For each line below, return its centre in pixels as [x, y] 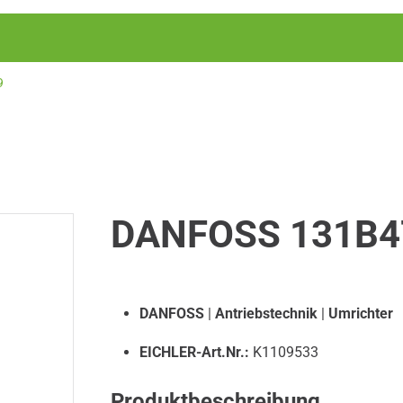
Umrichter [360, 313]
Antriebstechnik [266, 313]
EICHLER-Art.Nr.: [194, 352]
